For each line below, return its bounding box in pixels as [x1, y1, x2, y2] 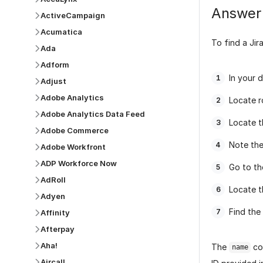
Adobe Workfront [41, 142, 106, 151]
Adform [41, 60, 69, 69]
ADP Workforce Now [41, 159, 117, 168]
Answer [211, 5, 261, 22]
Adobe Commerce [41, 126, 109, 135]
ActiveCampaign [41, 11, 105, 20]
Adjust [41, 76, 66, 86]
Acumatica [41, 27, 82, 36]
